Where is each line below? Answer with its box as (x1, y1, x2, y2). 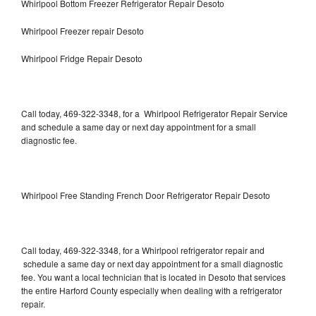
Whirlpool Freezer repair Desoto (21, 24, 146, 37)
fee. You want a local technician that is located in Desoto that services (21, 270, 286, 283)
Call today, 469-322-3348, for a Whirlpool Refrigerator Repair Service (21, 107, 288, 119)
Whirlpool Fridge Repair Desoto (21, 51, 142, 64)
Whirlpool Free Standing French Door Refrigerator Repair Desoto (21, 188, 270, 201)
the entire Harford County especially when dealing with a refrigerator (21, 284, 282, 296)
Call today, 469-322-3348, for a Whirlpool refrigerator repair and (21, 243, 265, 256)
